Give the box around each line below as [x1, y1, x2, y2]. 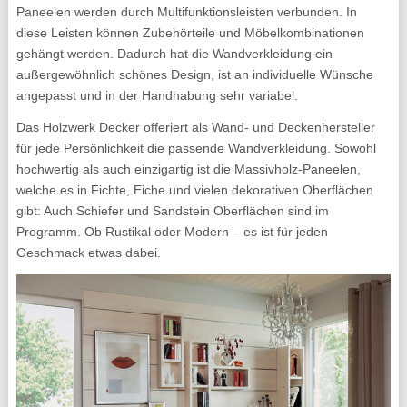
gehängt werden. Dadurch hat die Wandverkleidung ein [15, 46, 333, 61]
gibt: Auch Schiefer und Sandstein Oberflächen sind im [15, 203, 329, 218]
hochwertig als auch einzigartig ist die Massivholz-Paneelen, [15, 162, 361, 176]
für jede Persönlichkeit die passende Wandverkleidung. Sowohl [15, 141, 376, 155]
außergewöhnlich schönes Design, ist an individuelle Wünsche [15, 67, 373, 82]
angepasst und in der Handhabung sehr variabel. [15, 88, 298, 103]
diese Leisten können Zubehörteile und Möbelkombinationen [15, 25, 364, 40]
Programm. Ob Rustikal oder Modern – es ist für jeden [15, 224, 328, 239]
